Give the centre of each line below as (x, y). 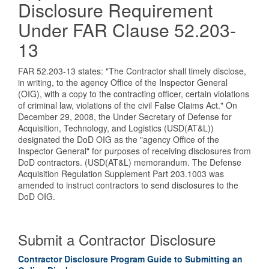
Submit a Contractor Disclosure (117, 239)
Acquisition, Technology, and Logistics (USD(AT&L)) (116, 128)
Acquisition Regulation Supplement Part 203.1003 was (121, 174)
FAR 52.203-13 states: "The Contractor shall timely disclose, (132, 71)
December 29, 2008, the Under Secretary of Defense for (125, 116)
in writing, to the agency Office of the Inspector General (123, 82)
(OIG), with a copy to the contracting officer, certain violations (134, 94)
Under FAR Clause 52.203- (127, 30)
